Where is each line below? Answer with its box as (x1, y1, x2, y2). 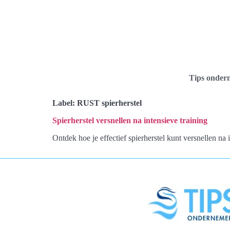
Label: (52, 99, 77, 107)
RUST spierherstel (77, 99, 142, 107)
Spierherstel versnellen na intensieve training (52, 116, 207, 125)
